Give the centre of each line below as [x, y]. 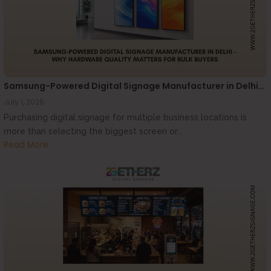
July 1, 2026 [24, 102]
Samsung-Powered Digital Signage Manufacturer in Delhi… [134, 86]
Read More [26, 144]
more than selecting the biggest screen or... [93, 132]
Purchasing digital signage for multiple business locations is [125, 118]
